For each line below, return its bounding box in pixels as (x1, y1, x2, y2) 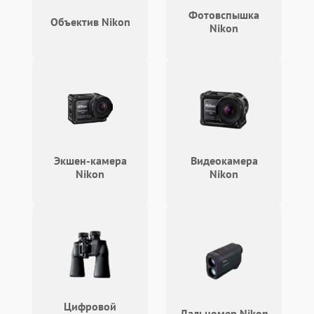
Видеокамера (190, 153, 258, 168)
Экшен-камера (53, 153, 127, 168)
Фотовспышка (189, 8, 259, 22)
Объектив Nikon (50, 14, 130, 29)
